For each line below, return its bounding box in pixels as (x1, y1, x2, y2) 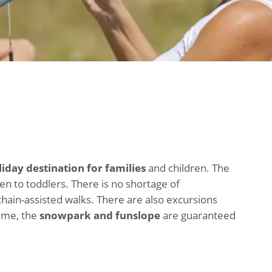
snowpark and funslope (39, 208, 160, 222)
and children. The (145, 161, 229, 175)
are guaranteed (160, 208, 236, 222)
